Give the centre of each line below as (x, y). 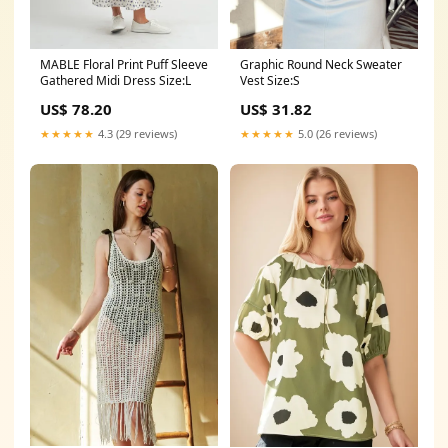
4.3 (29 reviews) (136, 134)
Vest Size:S (270, 80)
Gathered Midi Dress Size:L (115, 81)
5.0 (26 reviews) (336, 133)
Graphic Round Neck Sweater (321, 64)
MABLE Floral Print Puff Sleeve (124, 65)
